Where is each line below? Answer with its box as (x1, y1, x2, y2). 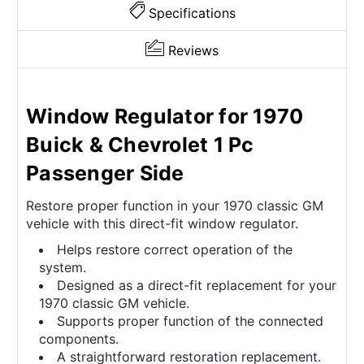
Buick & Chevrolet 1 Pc (26, 132, 254, 158)
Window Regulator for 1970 (26, 104, 304, 129)
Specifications (148, 5, 236, 22)
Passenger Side (26, 161, 184, 186)
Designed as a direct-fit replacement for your (57, 277, 337, 294)
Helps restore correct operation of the (57, 241, 293, 258)
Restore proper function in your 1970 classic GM (26, 197, 323, 214)
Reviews (168, 42, 219, 59)
